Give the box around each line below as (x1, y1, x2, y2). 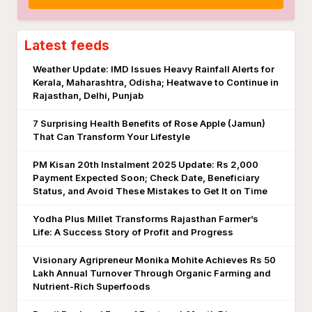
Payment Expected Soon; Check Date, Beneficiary (33, 172, 260, 183)
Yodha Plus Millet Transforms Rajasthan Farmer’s (33, 213, 258, 224)
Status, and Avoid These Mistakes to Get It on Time (33, 185, 267, 196)
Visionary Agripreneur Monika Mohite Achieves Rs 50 (33, 254, 276, 265)
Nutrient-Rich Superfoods (33, 281, 150, 292)
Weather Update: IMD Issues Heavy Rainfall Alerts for (33, 63, 274, 75)
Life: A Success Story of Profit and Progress (33, 226, 233, 237)
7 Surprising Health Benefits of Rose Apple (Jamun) (33, 118, 265, 129)
